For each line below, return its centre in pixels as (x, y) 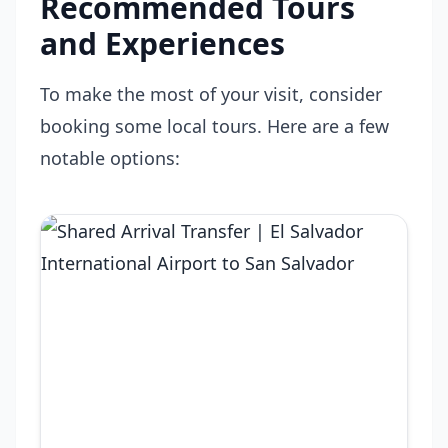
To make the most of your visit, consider (211, 94)
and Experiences (162, 43)
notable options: (110, 158)
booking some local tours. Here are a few (214, 126)
